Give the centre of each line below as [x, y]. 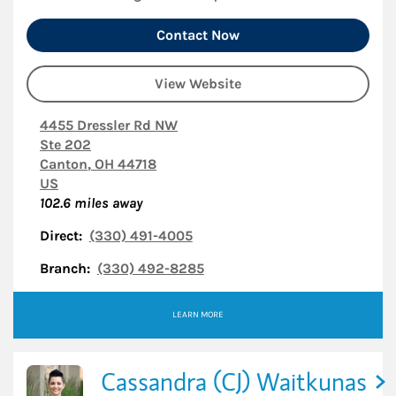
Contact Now [198, 35]
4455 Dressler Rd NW [109, 125]
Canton [64, 164]
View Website [198, 84]
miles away [107, 203]
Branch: [65, 268]
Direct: [61, 236]
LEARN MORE [198, 315]
